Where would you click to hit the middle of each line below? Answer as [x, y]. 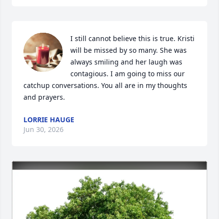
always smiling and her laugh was [126, 62]
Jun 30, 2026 [44, 129]
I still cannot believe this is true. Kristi [132, 38]
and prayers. [44, 97]
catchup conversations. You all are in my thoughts [105, 85]
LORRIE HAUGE [49, 120]
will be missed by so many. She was [129, 50]
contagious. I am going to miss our [128, 74]
